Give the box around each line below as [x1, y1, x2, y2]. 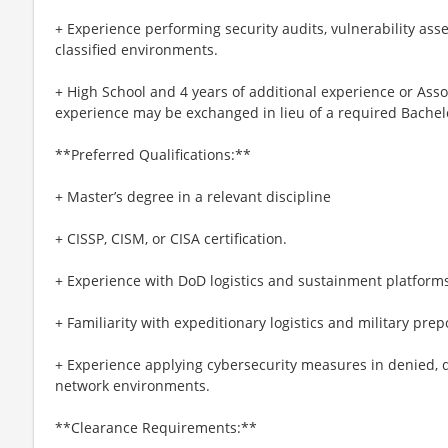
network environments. [55, 375, 210, 395]
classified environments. [55, 39, 218, 59]
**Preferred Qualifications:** [55, 144, 251, 164]
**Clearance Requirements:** [55, 417, 257, 437]
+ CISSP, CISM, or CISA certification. [55, 228, 287, 248]
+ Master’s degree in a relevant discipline [55, 186, 331, 206]
